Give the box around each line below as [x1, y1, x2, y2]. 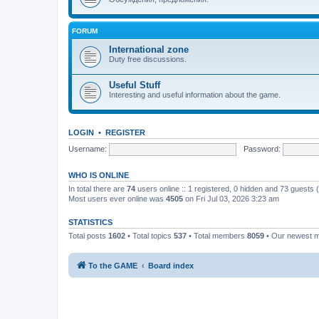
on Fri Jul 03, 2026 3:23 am [183, 194, 279, 203]
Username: [68, 144, 107, 153]
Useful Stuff [109, 80, 160, 90]
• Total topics [125, 231, 174, 240]
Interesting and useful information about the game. [109, 90, 281, 99]
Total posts [68, 231, 108, 240]
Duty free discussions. [109, 55, 187, 63]
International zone [109, 44, 189, 55]
